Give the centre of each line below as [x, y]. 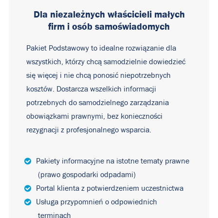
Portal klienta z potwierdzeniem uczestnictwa [110, 188]
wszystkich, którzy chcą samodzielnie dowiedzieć [106, 62]
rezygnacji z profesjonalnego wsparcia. [89, 130]
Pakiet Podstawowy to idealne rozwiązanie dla [101, 48]
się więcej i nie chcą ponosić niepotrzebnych [99, 75]
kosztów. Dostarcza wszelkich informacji [91, 89]
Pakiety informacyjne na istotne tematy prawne [113, 161]
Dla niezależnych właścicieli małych [109, 14]
